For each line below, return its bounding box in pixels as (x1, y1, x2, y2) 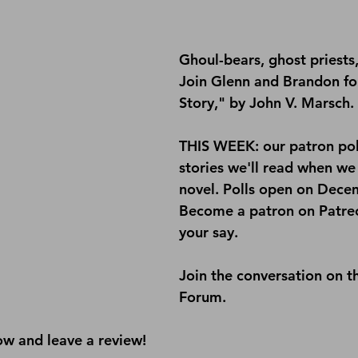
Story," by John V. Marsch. (179, 93, 354, 112)
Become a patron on (179, 201, 319, 220)
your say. (179, 223, 238, 241)
